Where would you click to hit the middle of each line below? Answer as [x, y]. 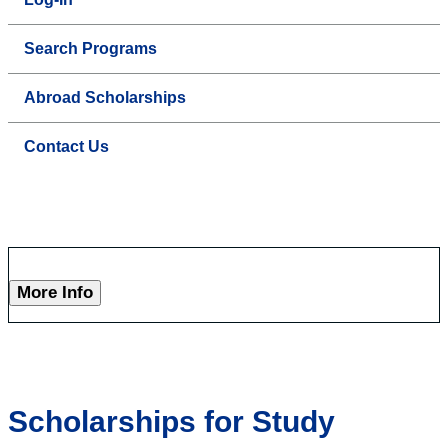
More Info [55, 293]
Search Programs [90, 49]
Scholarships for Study [171, 422]
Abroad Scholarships [105, 98]
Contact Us [66, 147]
